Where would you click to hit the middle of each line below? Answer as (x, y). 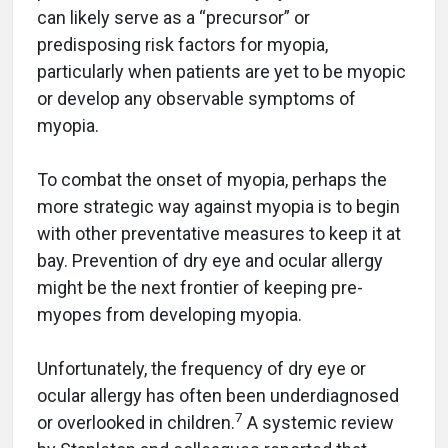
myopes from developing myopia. (169, 314)
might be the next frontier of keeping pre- (200, 287)
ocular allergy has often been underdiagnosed (218, 395)
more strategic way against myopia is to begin (218, 206)
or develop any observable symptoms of (196, 98)
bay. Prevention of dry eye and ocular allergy (210, 260)
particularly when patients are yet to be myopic (221, 71)
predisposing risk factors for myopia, (182, 44)
